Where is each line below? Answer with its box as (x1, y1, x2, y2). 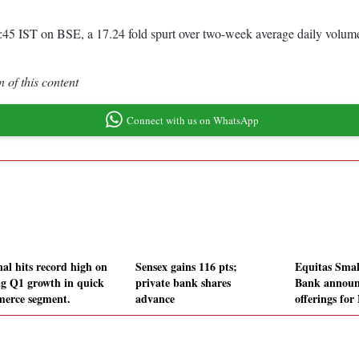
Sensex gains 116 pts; (135, 258, 237, 276)
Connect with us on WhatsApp (126, 112, 259, 127)
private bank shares (135, 274, 231, 292)
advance (135, 290, 175, 308)
